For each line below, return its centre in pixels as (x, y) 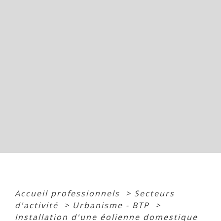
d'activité (38, 205)
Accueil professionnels (69, 193)
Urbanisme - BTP (112, 205)
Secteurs (154, 193)
